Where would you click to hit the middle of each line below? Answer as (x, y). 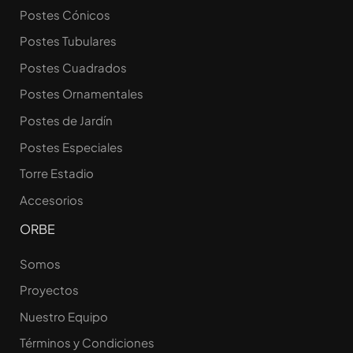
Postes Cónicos (65, 14)
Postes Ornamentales (82, 94)
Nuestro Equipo (64, 316)
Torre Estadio (57, 173)
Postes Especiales (71, 147)
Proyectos (49, 290)
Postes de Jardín (66, 120)
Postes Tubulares (68, 41)
